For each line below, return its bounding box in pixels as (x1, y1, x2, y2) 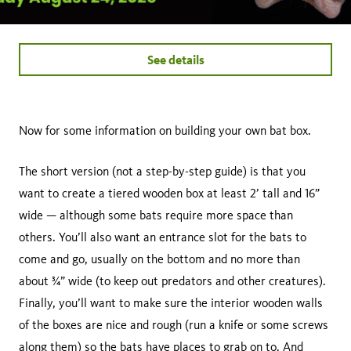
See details (147, 51, 204, 67)
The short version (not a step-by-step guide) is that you (19, 163, 306, 179)
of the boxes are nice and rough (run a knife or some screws (19, 317, 328, 332)
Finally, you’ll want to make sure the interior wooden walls (19, 295, 323, 310)
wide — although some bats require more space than (19, 207, 293, 223)
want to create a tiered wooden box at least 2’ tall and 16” (19, 185, 320, 201)
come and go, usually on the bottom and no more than (19, 251, 300, 266)
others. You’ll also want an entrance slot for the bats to (19, 229, 306, 244)
